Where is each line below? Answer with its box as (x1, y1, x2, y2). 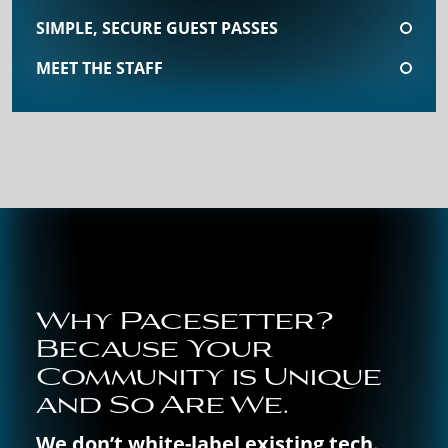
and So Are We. (36, 382, 289, 423)
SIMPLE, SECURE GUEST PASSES (36, 17, 278, 40)
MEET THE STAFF (36, 57, 163, 80)
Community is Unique (36, 354, 382, 395)
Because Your (36, 326, 273, 367)
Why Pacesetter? (36, 298, 333, 339)
